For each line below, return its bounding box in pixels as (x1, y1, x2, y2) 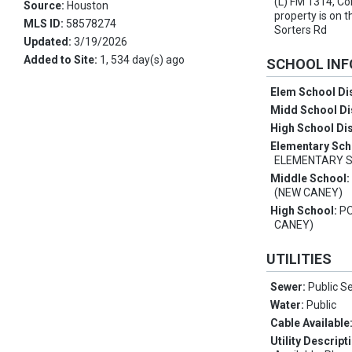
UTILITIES (266, 251, 332, 268)
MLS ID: (24, 17, 66, 31)
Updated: (24, 35, 74, 49)
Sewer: (270, 280, 309, 294)
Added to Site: (24, 53, 100, 67)
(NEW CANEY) (274, 186, 343, 200)
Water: (270, 299, 307, 312)
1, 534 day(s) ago (100, 53, 185, 67)
